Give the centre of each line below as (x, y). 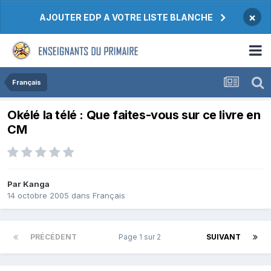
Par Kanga (28, 184)
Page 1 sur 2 (142, 237)
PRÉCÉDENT (54, 237)
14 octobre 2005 (38, 196)
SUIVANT (224, 237)
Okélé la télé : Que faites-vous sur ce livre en (134, 115)
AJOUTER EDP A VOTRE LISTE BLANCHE (126, 17)
